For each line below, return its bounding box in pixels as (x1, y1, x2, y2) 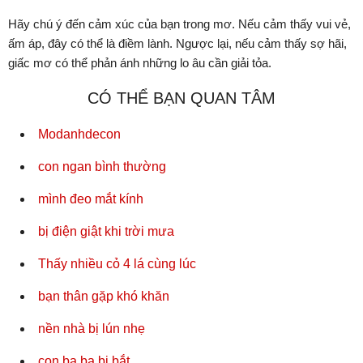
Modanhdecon (38, 127, 121, 142)
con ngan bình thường (38, 160, 166, 174)
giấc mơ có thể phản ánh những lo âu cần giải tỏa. (8, 56, 271, 70)
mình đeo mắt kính (38, 192, 143, 207)
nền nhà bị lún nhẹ (38, 322, 145, 336)
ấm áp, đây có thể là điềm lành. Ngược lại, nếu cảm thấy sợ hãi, (8, 36, 347, 51)
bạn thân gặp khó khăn (38, 289, 169, 304)
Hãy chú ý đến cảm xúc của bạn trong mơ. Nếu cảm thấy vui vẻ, (8, 17, 351, 32)
